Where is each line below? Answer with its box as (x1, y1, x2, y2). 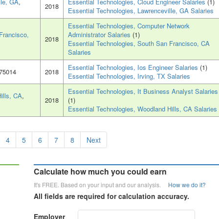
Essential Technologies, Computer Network (68, 21, 190, 31)
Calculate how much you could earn (34, 166, 167, 177)
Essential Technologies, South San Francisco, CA (68, 39, 210, 48)
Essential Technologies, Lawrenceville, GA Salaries (68, 6, 214, 16)
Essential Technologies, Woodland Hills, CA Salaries (68, 104, 217, 114)
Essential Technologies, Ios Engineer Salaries (68, 63, 200, 72)
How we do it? (168, 180, 206, 189)
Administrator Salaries (68, 30, 132, 40)
